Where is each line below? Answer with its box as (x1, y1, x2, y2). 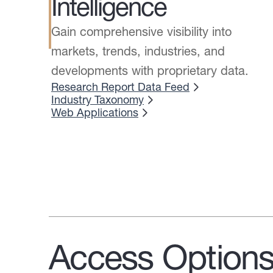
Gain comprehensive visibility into (51, 24, 232, 38)
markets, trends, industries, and (51, 44, 225, 58)
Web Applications (51, 106, 138, 119)
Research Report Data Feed (51, 80, 190, 93)
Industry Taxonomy (51, 93, 144, 106)
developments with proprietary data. (51, 63, 249, 77)
